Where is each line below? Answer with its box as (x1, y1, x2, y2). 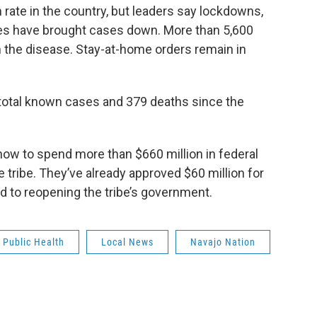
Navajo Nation (190, 236, 255, 248)
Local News (101, 236, 154, 248)
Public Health (3, 236, 64, 248)
